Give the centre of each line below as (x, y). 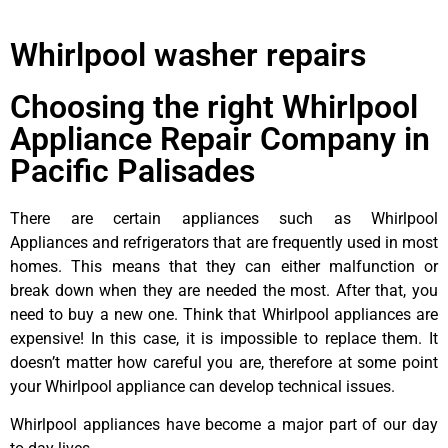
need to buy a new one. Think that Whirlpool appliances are (224, 314)
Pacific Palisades (132, 170)
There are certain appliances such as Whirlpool (224, 218)
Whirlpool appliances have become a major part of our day (224, 425)
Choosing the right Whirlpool (214, 106)
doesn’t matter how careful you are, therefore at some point (224, 362)
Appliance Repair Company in (220, 138)
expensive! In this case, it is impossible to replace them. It (224, 338)
